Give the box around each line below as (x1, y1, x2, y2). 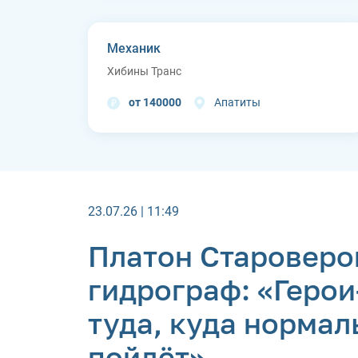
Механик (107, 41, 161, 57)
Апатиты (214, 96, 261, 109)
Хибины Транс (107, 65, 181, 78)
